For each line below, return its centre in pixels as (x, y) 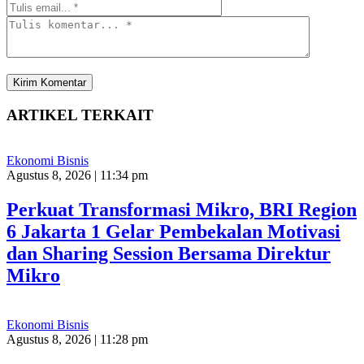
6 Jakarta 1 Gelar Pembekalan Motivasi (173, 232)
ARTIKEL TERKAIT (80, 115)
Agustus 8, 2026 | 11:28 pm (77, 340)
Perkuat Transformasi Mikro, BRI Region (182, 210)
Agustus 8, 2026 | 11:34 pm (77, 175)
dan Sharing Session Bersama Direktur (169, 254)
